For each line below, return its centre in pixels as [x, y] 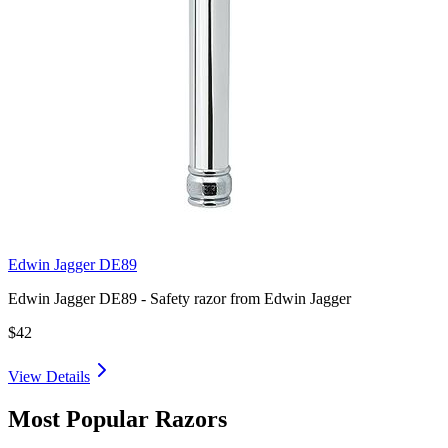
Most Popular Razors [117, 418]
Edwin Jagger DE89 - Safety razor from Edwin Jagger [179, 298]
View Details [49, 376]
